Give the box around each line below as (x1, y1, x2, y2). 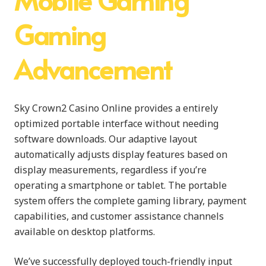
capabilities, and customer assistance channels (14, 209, 224, 223)
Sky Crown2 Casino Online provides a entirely (14, 101, 218, 115)
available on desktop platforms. (14, 224, 155, 238)
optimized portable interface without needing (14, 116, 218, 130)
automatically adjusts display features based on (14, 147, 227, 161)
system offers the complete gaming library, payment (14, 194, 246, 207)
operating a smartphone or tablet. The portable (14, 178, 227, 192)
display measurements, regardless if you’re (14, 163, 207, 176)
